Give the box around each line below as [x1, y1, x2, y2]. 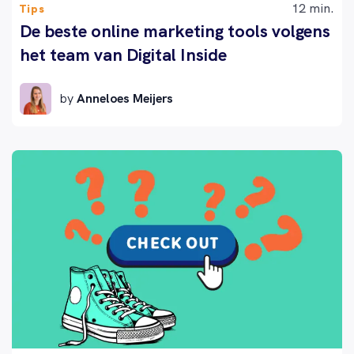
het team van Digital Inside [20, 43, 227, 67]
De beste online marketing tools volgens [20, 20, 330, 43]
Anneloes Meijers [77, 90, 173, 107]
